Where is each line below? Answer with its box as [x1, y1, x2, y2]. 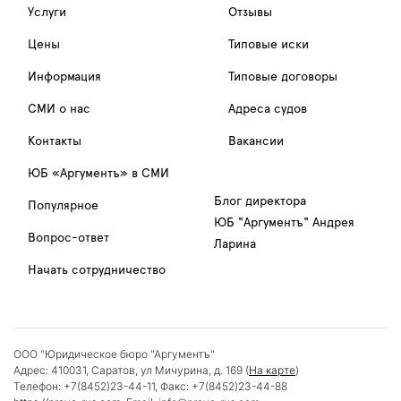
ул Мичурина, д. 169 [141, 363, 243, 378]
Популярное [28, 200, 98, 213]
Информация [28, 71, 101, 84]
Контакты [28, 135, 81, 149]
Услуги [28, 6, 66, 20]
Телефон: [13, 380, 64, 394]
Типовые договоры [228, 71, 337, 84]
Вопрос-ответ [28, 232, 109, 245]
